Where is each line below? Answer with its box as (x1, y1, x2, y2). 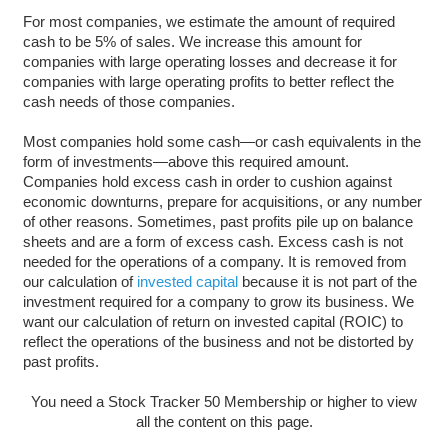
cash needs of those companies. (22, 92, 235, 110)
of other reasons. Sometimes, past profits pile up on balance (22, 212, 413, 230)
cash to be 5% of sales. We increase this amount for (22, 32, 362, 50)
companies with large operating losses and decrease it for (22, 52, 397, 70)
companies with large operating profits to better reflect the (22, 72, 394, 90)
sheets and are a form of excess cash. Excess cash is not (22, 232, 403, 250)
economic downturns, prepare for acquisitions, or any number (22, 192, 422, 210)
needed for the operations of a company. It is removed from (22, 252, 407, 270)
